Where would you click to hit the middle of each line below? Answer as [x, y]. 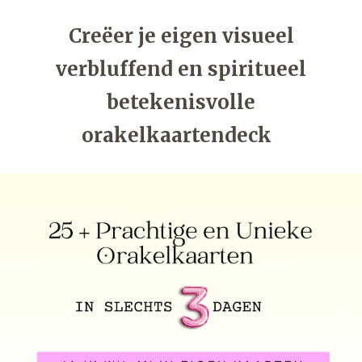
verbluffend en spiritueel [181, 69]
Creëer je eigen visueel [181, 36]
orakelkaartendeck [181, 135]
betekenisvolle [181, 102]
